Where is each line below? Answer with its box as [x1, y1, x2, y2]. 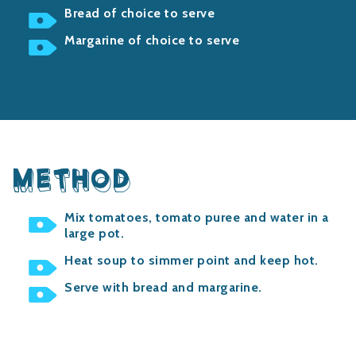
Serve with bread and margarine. [64, 280, 262, 295]
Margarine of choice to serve [64, 33, 239, 48]
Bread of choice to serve [64, 6, 215, 21]
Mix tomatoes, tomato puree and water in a [64, 210, 329, 225]
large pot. [64, 226, 124, 241]
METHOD [12, 165, 132, 199]
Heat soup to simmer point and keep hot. [64, 253, 319, 268]
